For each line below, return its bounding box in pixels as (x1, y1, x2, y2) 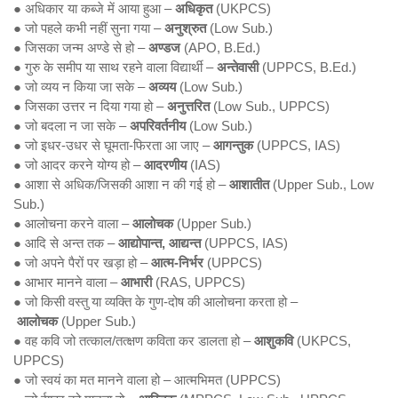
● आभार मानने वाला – (13, 275, 121, 290)
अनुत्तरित (167, 99, 210, 114)
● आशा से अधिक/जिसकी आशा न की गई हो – (13, 177, 229, 192)
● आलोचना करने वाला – (13, 216, 132, 231)
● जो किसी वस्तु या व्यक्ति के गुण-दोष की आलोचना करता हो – (13, 294, 298, 309)
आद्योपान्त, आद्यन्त (118, 235, 201, 251)
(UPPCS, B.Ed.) (259, 60, 360, 75)
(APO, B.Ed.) (180, 40, 264, 55)
